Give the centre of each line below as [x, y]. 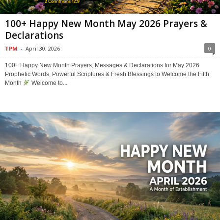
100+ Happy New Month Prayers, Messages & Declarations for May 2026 [102, 65]
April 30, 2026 [43, 48]
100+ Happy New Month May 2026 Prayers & [106, 23]
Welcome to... [48, 83]
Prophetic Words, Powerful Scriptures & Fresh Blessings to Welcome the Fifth [107, 74]
